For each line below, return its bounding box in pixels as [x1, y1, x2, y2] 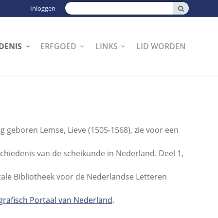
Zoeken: [65, 2, 94, 13]
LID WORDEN [136, 40, 186, 52]
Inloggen [30, 4, 55, 13]
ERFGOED [40, 40, 77, 52]
